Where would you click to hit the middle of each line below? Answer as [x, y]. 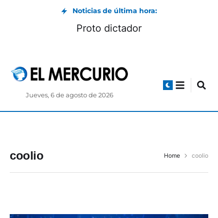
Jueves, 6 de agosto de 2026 [70, 95]
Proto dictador [109, 28]
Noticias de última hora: [115, 11]
